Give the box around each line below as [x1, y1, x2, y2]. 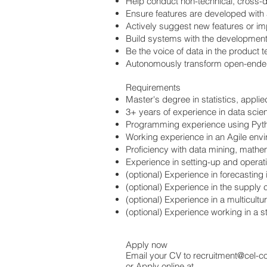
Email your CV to [126, 250, 193, 261]
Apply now [126, 239, 170, 250]
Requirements [126, 82, 181, 93]
